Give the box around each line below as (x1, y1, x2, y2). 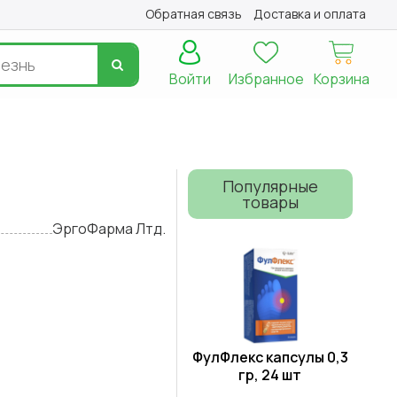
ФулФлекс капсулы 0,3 (191, 347, 348, 368)
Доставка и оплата (253, 5, 366, 22)
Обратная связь (145, 5, 242, 22)
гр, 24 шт (238, 365, 302, 385)
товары (241, 191, 299, 214)
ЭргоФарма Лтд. (51, 219, 166, 239)
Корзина (313, 69, 370, 90)
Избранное (228, 69, 304, 90)
